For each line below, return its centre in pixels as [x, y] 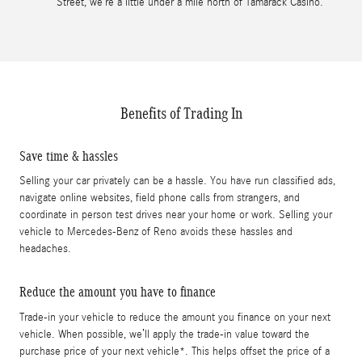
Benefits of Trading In [181, 113]
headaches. [45, 249]
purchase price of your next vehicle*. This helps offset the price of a [175, 351]
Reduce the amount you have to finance [118, 293]
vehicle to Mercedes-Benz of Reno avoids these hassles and [156, 232]
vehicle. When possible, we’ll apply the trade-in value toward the [164, 334]
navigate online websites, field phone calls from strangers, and [160, 198]
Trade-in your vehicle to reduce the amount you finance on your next [175, 317]
